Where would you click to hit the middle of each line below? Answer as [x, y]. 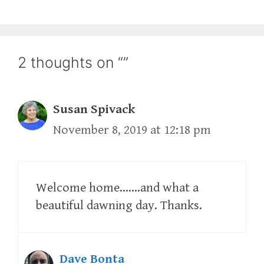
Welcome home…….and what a [117, 187]
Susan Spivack [94, 109]
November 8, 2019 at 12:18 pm [132, 130]
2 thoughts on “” [73, 62]
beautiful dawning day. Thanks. [119, 205]
